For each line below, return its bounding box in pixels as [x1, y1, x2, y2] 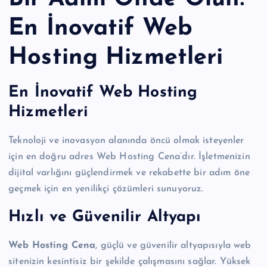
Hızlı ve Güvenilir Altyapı [8, 209, 201, 226]
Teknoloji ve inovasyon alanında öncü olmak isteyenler [8, 135, 244, 145]
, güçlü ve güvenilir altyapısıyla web [95, 241, 252, 251]
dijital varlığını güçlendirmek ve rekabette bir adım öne [8, 167, 250, 178]
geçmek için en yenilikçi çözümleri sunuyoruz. [8, 184, 204, 194]
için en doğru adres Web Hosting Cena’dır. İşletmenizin [8, 151, 250, 162]
